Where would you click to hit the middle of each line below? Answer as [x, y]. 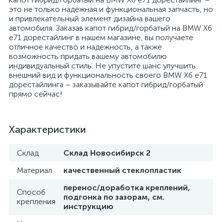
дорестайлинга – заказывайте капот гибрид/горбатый [106, 84]
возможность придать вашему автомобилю [88, 56]
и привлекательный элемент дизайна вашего [90, 19]
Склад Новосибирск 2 [107, 153]
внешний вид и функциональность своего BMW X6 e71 [108, 75]
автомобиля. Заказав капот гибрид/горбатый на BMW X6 [111, 28]
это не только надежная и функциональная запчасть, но [111, 9]
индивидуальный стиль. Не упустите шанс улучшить [102, 66]
